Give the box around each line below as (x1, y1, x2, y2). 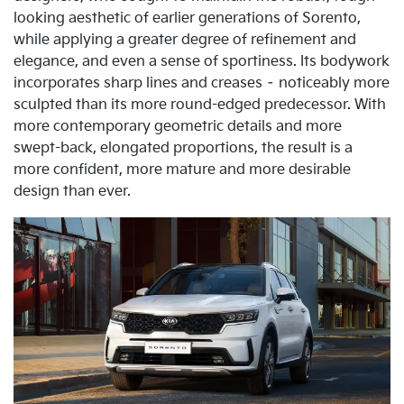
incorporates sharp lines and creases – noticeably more (14, 75, 390, 93)
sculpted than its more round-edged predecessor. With (14, 96, 386, 115)
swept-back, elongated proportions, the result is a (14, 140, 353, 158)
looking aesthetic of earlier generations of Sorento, (14, 10, 361, 28)
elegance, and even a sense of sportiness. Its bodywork (14, 53, 390, 71)
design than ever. (14, 183, 131, 201)
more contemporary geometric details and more (14, 118, 342, 136)
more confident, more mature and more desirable (14, 161, 351, 179)
